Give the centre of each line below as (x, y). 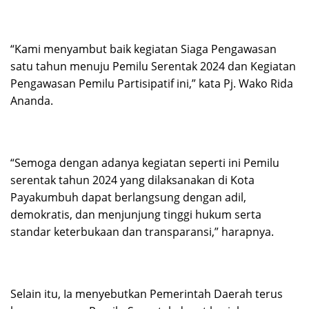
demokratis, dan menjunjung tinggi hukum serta (136, 215)
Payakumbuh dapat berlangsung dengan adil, (128, 198)
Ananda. (32, 101)
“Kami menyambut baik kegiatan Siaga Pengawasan (143, 49)
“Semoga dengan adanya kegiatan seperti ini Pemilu (145, 163)
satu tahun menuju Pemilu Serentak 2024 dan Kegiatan (153, 67)
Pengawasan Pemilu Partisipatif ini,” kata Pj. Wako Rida (152, 84)
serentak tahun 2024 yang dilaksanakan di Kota (132, 180)
